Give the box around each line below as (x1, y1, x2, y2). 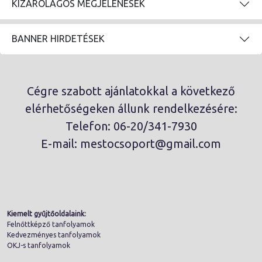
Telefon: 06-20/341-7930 (65, 119, 197, 133)
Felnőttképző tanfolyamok (7, 220, 95, 228)
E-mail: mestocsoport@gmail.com (41, 136, 221, 150)
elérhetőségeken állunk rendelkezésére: (25, 101, 237, 115)
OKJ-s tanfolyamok (7, 241, 70, 249)
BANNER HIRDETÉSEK (12, 33, 105, 44)
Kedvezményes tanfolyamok (7, 230, 101, 239)
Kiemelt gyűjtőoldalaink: (7, 209, 86, 218)
